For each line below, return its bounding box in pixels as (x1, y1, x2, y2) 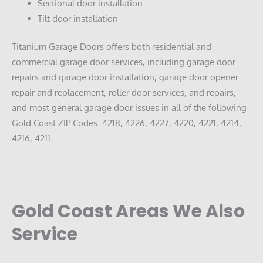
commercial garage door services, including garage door (12, 56, 235, 67)
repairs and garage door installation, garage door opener (12, 71, 238, 82)
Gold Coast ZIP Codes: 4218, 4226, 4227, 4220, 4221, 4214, (12, 117, 241, 128)
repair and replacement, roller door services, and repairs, (12, 86, 236, 97)
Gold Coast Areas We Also (12, 199, 245, 224)
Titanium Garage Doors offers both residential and (12, 41, 211, 52)
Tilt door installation (37, 12, 118, 23)
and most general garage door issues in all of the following (12, 102, 247, 113)
